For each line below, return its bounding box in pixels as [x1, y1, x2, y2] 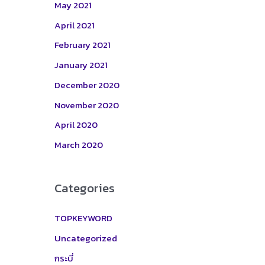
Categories [54, 179, 115, 197]
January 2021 [54, 58, 108, 72]
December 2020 [54, 77, 119, 92]
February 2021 [54, 38, 111, 52]
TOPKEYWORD [54, 211, 112, 225]
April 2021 [54, 18, 95, 32]
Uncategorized [54, 231, 117, 245]
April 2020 [54, 118, 98, 132]
